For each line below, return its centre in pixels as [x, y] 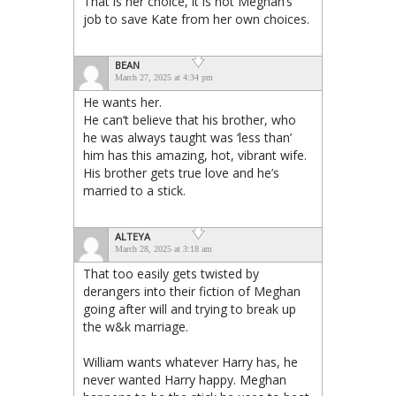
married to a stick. [134, 190]
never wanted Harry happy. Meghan [185, 379]
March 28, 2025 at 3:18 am [164, 248]
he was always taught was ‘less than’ [187, 137]
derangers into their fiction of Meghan [192, 291]
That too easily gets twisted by [171, 273]
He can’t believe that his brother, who [190, 119]
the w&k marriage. [136, 326]
